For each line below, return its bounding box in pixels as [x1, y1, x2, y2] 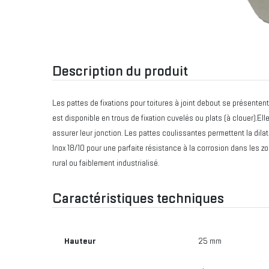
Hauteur [64, 235, 96, 247]
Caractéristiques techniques [52, 189, 224, 208]
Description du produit [52, 61, 188, 80]
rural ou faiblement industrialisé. [52, 157, 159, 169]
